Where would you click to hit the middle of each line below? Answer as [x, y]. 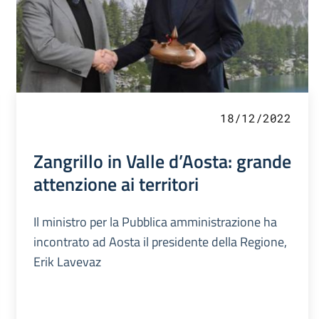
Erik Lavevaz [67, 262]
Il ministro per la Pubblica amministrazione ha [155, 222]
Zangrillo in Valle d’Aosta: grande [162, 161]
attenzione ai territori [116, 184]
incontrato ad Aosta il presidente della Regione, [160, 242]
